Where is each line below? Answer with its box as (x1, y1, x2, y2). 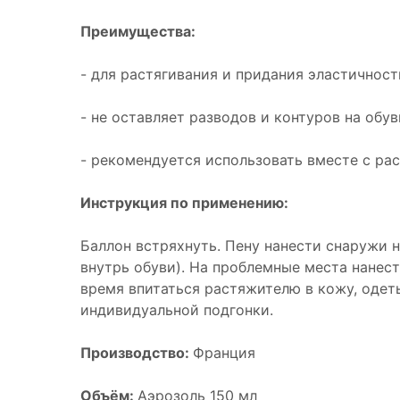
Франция (193, 344, 256, 362)
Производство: (80, 344, 194, 362)
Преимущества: (80, 22, 196, 40)
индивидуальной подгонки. (80, 301, 274, 319)
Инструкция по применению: (80, 194, 289, 212)
